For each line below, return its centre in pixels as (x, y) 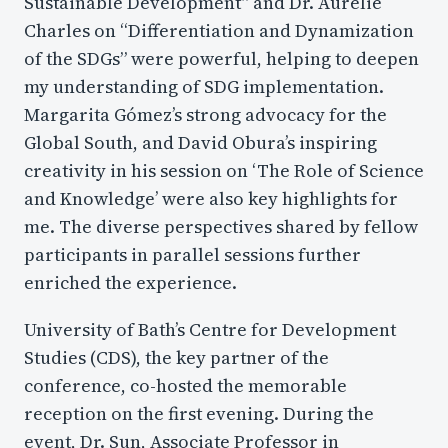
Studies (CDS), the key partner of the (176, 357)
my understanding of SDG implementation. (204, 87)
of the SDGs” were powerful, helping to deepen (221, 59)
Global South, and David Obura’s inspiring (200, 143)
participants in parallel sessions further (192, 255)
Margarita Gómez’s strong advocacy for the (205, 115)
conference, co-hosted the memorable (185, 385)
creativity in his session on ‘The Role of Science (224, 171)
